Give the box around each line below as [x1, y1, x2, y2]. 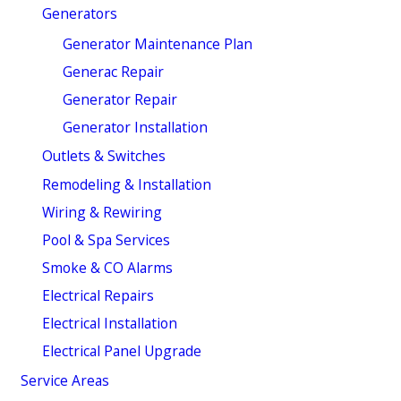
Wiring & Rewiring [41, 201, 162, 222]
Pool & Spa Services [41, 229, 170, 250]
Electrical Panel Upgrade [41, 341, 201, 362]
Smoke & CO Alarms [41, 257, 173, 277]
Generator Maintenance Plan [63, 33, 253, 54]
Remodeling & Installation [41, 174, 211, 194]
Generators [41, 4, 117, 24]
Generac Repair [63, 61, 165, 81]
